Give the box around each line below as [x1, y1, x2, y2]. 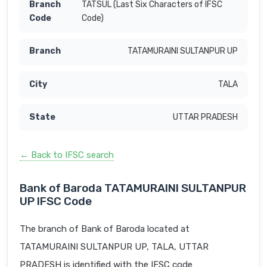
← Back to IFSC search [20, 150, 114, 161]
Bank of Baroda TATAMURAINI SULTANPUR [20, 181, 246, 195]
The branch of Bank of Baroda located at [20, 223, 190, 235]
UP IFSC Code [20, 194, 92, 209]
